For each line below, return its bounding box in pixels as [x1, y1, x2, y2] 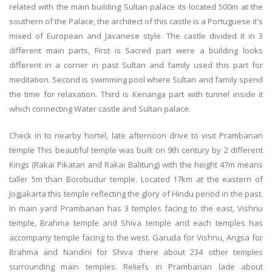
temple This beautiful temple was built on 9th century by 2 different [9, 144, 263, 155]
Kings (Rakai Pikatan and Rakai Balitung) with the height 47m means [9, 159, 263, 170]
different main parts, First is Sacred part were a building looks [9, 45, 263, 56]
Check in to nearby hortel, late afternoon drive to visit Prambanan [9, 130, 263, 141]
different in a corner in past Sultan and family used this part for [9, 59, 263, 70]
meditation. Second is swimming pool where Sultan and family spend [9, 74, 263, 85]
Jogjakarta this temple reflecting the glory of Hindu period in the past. [9, 188, 263, 199]
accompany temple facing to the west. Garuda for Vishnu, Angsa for [9, 232, 263, 243]
